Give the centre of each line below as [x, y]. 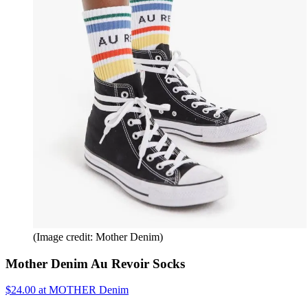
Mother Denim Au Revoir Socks [95, 263]
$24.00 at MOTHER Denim [67, 290]
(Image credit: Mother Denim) [98, 237]
